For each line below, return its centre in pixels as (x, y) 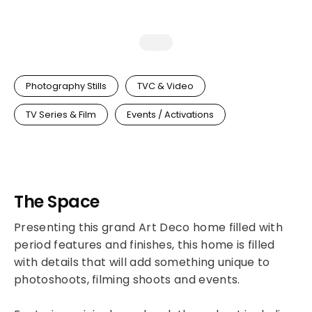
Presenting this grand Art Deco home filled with (149, 227)
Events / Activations (170, 115)
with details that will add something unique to (142, 262)
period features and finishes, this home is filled (145, 245)
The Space (57, 202)
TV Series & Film (61, 115)
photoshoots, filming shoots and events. (127, 280)
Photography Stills (66, 86)
